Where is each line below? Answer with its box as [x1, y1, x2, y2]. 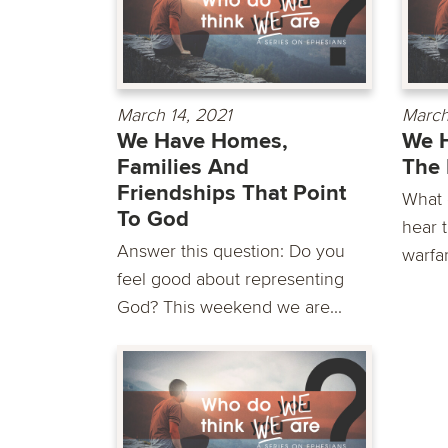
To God [117, 205, 189, 233]
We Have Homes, [117, 127, 288, 155]
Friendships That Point [117, 179, 346, 207]
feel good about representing [117, 267, 344, 290]
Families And [117, 153, 249, 181]
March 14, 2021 [117, 103, 232, 126]
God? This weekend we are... [117, 295, 342, 318]
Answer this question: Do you [117, 239, 345, 262]
